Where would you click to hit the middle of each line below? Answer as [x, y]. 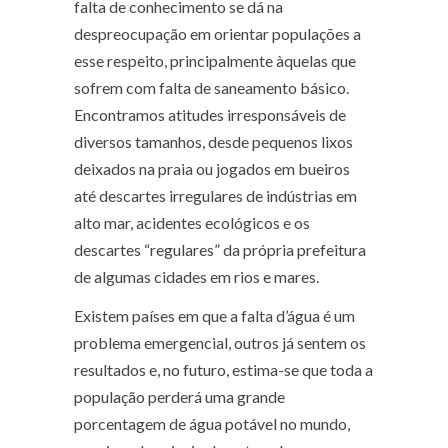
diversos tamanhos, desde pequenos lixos [213, 142]
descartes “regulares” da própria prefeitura [220, 250]
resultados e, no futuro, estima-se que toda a [223, 370]
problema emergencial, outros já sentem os [220, 343]
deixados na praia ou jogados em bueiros [212, 169]
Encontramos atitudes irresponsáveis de [210, 115]
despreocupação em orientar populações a [217, 34]
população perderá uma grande [179, 397]
